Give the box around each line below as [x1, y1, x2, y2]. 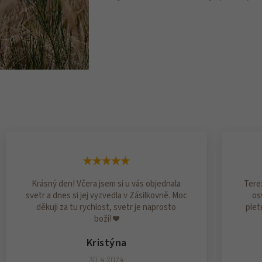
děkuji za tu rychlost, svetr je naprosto [36, 201, 177, 213]
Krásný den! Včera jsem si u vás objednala [32, 177, 181, 190]
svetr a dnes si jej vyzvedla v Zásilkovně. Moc [25, 189, 187, 202]
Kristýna [85, 235, 127, 250]
